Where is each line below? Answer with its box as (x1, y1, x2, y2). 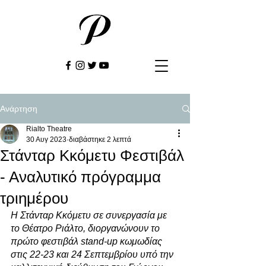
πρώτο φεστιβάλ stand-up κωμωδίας (11, 236, 164, 246)
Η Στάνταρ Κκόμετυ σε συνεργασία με (11, 210, 169, 220)
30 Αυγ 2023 (26, 135, 66, 144)
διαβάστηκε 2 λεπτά (69, 135, 131, 144)
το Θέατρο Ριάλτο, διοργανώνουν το (11, 223, 162, 233)
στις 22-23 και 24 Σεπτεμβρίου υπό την (11, 249, 176, 259)
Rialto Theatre (26, 125, 72, 133)
